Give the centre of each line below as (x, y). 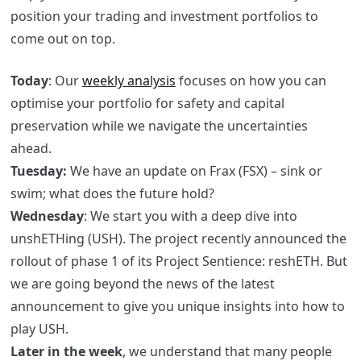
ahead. (31, 149)
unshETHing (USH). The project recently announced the (178, 239)
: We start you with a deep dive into (190, 216)
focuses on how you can (251, 81)
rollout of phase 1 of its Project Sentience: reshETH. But (178, 261)
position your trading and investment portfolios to (164, 17)
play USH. (39, 329)
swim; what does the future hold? (112, 194)
